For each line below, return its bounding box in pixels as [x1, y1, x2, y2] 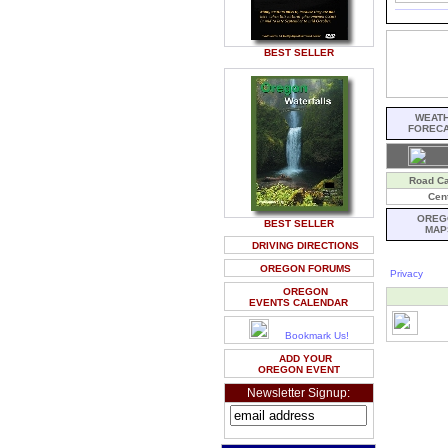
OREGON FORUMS [259, 263, 351, 274]
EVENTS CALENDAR [249, 297, 348, 308]
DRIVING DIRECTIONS [251, 240, 359, 251]
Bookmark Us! [284, 330, 349, 341]
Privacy [390, 268, 423, 279]
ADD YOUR [278, 353, 332, 364]
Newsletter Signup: [247, 386, 350, 400]
